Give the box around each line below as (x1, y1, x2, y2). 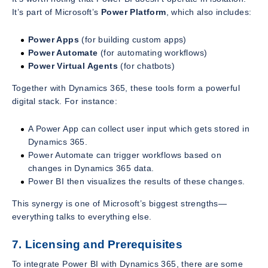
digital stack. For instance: (12, 96, 118, 106)
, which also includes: (166, 7, 252, 17)
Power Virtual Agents (28, 60, 118, 71)
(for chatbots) (118, 60, 175, 71)
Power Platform (101, 7, 166, 17)
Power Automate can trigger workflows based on (28, 150, 221, 160)
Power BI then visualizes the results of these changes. (28, 176, 245, 186)
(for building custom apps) (79, 34, 187, 44)
